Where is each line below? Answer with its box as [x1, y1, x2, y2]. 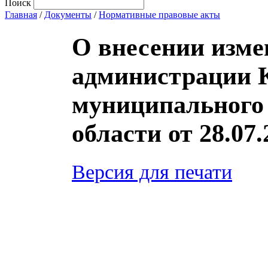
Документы [44, 10, 92, 20]
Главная [5, 10, 37, 20]
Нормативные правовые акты [99, 10, 220, 20]
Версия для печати [72, 160, 232, 183]
